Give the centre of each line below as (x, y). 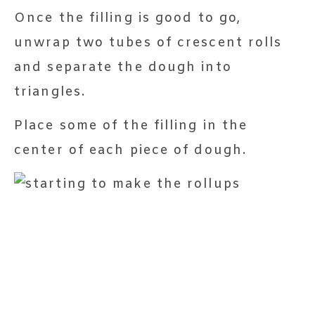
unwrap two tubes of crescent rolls (148, 43)
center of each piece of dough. (131, 150)
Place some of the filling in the (131, 126)
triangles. (50, 92)
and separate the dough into (123, 67)
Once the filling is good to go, (128, 18)
